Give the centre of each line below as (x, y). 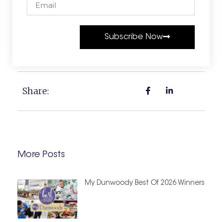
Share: (36, 91)
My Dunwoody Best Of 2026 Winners (144, 183)
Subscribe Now (134, 37)
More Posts (41, 155)
